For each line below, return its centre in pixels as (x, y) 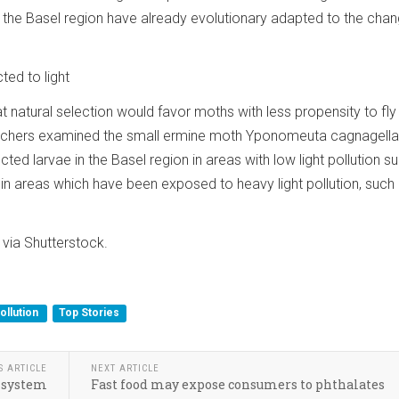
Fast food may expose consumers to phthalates (238, 384)
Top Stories (90, 313)
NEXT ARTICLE (126, 368)
